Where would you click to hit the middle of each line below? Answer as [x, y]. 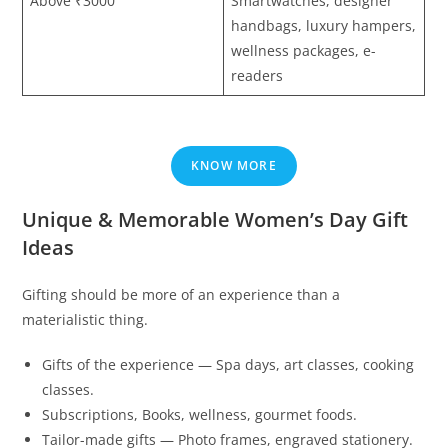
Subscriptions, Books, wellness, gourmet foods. [200, 415]
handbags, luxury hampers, [324, 25]
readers [257, 75]
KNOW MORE [234, 166]
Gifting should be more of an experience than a [181, 295]
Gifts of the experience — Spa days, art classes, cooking [228, 365]
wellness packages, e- [304, 50]
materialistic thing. [85, 320]
